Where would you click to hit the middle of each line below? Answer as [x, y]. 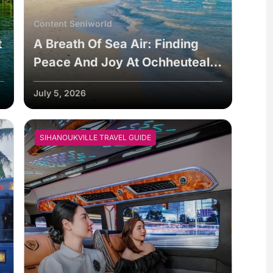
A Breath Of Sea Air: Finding [116, 44]
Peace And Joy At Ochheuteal [121, 62]
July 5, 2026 [59, 93]
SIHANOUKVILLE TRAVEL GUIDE [95, 137]
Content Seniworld [73, 23]
